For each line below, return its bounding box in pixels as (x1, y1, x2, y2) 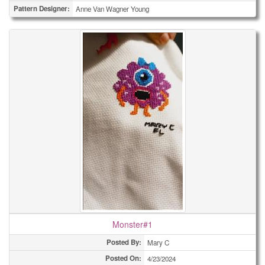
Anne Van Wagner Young (76, 4, 149, 14)
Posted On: (105, 253, 141, 263)
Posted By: (106, 237, 141, 247)
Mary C (147, 238, 169, 247)
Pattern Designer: (14, 4, 70, 14)
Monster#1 (112, 218, 153, 230)
